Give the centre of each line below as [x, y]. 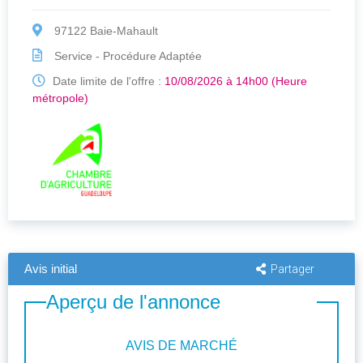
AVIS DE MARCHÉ [181, 346]
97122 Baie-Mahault [105, 31]
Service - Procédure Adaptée [126, 56]
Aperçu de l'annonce [133, 302]
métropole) [60, 98]
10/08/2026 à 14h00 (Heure [236, 81]
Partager [293, 269]
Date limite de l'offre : [107, 81]
